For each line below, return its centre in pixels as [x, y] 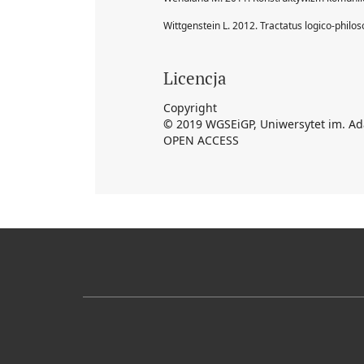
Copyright [190, 107]
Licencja [195, 78]
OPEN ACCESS [201, 140]
